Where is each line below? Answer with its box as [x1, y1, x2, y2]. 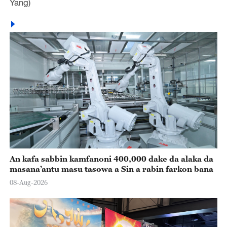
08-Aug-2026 [9, 178, 48, 187]
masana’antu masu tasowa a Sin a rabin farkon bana [9, 164, 213, 173]
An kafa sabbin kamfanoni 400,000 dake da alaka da [9, 154, 213, 163]
